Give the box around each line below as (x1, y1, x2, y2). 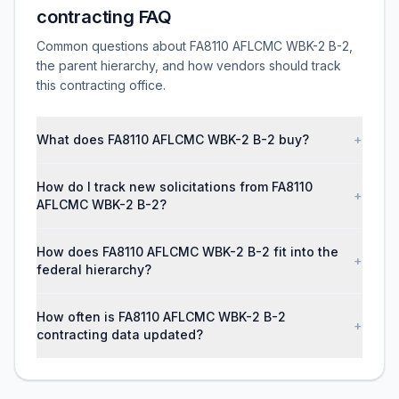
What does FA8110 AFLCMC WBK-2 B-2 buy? (37, 132, 309, 147)
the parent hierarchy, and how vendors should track (37, 58, 341, 73)
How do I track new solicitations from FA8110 (37, 179, 313, 194)
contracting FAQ (37, 6, 173, 28)
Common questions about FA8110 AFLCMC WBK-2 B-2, (37, 38, 353, 53)
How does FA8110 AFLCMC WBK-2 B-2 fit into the (37, 244, 338, 259)
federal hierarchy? (37, 262, 151, 277)
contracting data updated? (37, 327, 203, 342)
